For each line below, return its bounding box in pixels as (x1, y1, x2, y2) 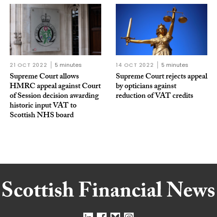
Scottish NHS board (10, 109, 74, 123)
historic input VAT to (10, 100, 77, 113)
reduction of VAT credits (116, 90, 193, 104)
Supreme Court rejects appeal (116, 71, 207, 84)
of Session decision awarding (10, 90, 99, 104)
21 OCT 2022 (10, 61, 47, 69)
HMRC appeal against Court (10, 80, 101, 94)
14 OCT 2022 (116, 61, 154, 69)
